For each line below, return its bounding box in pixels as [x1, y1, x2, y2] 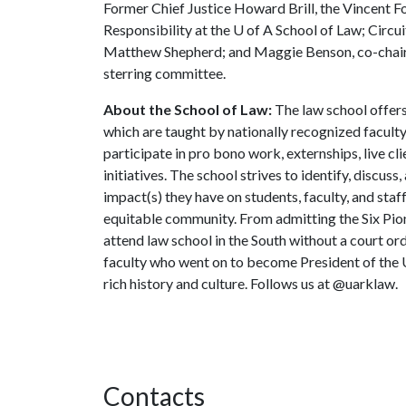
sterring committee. [103, 64, 226, 82]
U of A [233, 21, 273, 38]
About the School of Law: [103, 101, 272, 118]
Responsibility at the [103, 21, 233, 38]
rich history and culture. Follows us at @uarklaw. [103, 275, 398, 292]
